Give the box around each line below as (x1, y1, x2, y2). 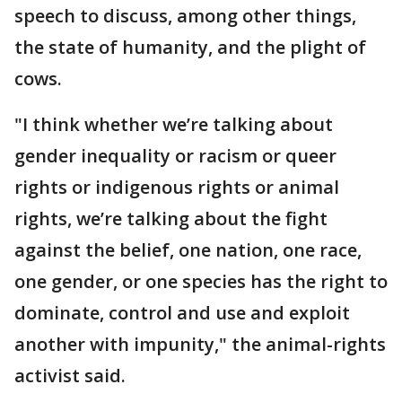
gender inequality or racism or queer (14, 143, 336, 168)
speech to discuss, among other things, (14, 3, 356, 28)
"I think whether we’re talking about (14, 111, 333, 136)
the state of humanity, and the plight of (14, 34, 366, 59)
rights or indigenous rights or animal (14, 174, 339, 199)
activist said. (14, 363, 126, 388)
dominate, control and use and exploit (14, 300, 350, 325)
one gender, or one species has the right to (14, 268, 388, 293)
